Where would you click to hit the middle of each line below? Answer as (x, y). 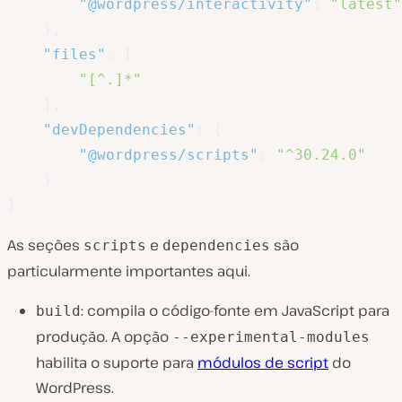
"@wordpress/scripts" (169, 155)
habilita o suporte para (117, 363)
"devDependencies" (119, 130)
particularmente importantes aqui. (129, 271)
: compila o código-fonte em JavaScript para (235, 311)
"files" (74, 55)
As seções (45, 245)
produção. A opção (104, 337)
